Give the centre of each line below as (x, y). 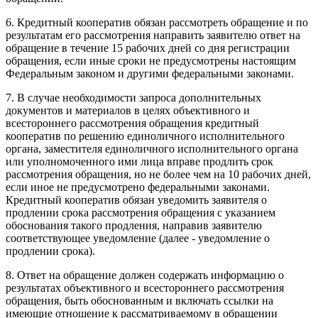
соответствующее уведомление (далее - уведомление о (138, 238)
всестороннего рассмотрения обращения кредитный (132, 123)
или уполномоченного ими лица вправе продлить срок (139, 161)
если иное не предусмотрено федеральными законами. (138, 187)
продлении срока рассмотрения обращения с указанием (141, 212)
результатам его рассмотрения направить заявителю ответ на (153, 35)
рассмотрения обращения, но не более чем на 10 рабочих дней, (158, 174)
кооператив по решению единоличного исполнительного (145, 136)
